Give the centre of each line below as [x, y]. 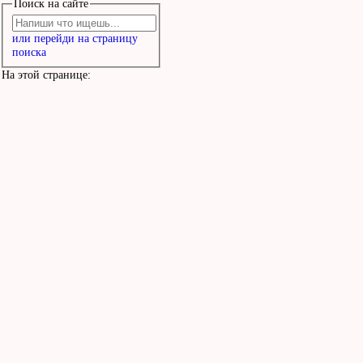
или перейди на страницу [75, 38]
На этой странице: [46, 75]
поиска [29, 52]
